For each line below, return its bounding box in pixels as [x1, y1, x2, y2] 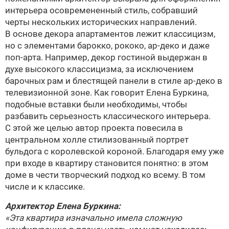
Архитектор [5, 201, 56, 211]
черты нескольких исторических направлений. [5, 17, 197, 27]
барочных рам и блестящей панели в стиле [5, 76, 184, 86]
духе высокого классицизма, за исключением [5, 64, 194, 74]
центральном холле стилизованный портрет [5, 134, 189, 145]
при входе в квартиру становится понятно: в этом [5, 158, 209, 168]
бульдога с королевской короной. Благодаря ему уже [5, 146, 224, 156]
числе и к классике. [5, 181, 85, 192]
